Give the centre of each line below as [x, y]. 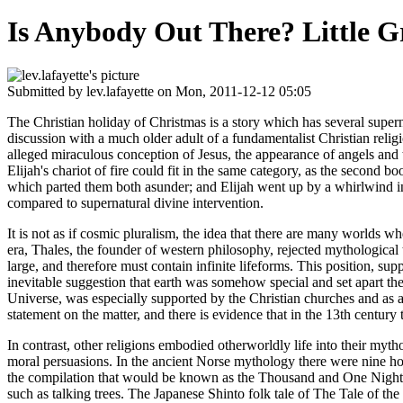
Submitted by [47, 92]
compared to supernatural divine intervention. [135, 203]
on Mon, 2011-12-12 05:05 [233, 92]
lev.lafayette [120, 92]
